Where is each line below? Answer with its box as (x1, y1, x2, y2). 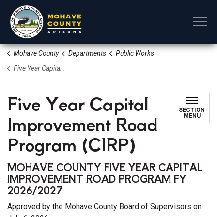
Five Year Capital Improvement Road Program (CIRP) (13, 64, 60, 72)
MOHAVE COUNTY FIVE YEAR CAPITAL (7, 160, 202, 174)
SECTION (179, 107, 205, 113)
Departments (68, 49, 106, 57)
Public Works (115, 49, 154, 57)
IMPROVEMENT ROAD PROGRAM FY (7, 171, 186, 186)
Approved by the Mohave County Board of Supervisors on (7, 202, 201, 211)
